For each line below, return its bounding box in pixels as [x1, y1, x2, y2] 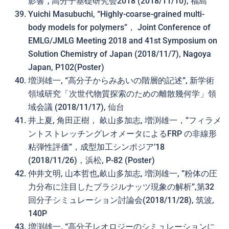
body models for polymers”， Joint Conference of [28, 22, 211, 32]
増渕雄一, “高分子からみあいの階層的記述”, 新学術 [28, 76, 214, 85]
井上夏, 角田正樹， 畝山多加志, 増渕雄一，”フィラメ [28, 116, 221, 125]
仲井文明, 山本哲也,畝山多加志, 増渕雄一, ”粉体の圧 [28, 169, 217, 178]
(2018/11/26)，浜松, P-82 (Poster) [28, 155, 155, 165]
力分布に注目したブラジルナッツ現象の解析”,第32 [28, 182, 214, 192]
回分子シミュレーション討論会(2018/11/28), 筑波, [28, 195, 214, 205]
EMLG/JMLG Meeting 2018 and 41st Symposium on [28, 36, 217, 45]
